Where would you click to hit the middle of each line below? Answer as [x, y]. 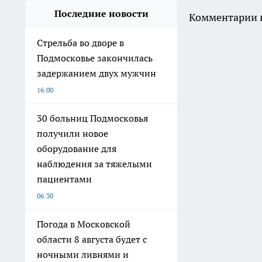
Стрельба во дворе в [80, 43]
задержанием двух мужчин [96, 73]
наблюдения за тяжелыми [94, 164]
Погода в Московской [84, 224]
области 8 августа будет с [92, 239]
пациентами [64, 179]
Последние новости [101, 14]
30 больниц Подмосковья [92, 118]
